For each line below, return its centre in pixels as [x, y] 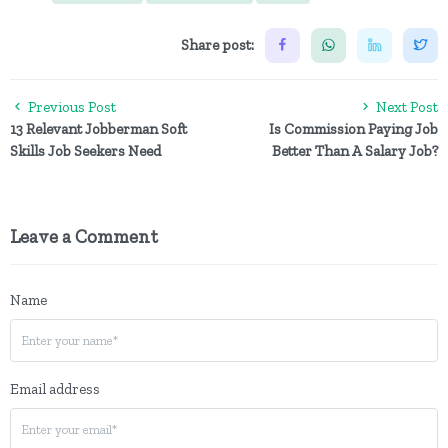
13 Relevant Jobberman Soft [98, 128]
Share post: [217, 45]
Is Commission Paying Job [353, 128]
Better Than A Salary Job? [355, 150]
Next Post [405, 106]
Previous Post [70, 106]
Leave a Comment [84, 236]
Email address [55, 388]
